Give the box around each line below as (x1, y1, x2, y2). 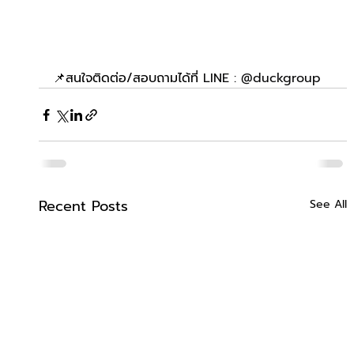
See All (310, 196, 348, 213)
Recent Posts (38, 195, 128, 218)
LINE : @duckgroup (202, 69, 321, 88)
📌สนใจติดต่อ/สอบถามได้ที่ (52, 69, 203, 88)
